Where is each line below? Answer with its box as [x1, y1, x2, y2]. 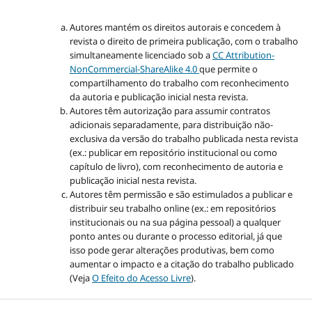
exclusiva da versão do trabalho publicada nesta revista [69, 132, 298, 146]
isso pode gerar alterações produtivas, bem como [69, 244, 274, 257]
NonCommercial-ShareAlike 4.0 [69, 63, 199, 76]
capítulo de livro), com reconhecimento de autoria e [69, 160, 283, 173]
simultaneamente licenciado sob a [69, 49, 212, 62]
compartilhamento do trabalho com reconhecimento [69, 77, 289, 90]
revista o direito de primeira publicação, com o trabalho [69, 35, 298, 48]
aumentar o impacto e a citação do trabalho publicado [69, 258, 294, 271]
